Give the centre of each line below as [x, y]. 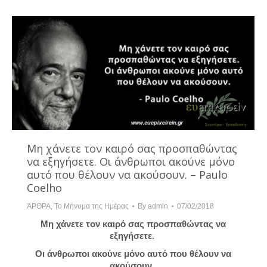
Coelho [44, 188]
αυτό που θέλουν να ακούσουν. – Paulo [127, 175]
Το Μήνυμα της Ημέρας [91, 207]
